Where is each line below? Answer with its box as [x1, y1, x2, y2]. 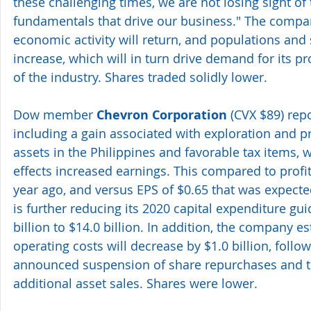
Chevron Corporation [96, 106, 227, 124]
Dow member [13, 106, 96, 123]
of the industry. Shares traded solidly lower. [13, 68, 267, 85]
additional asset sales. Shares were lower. [13, 274, 258, 292]
